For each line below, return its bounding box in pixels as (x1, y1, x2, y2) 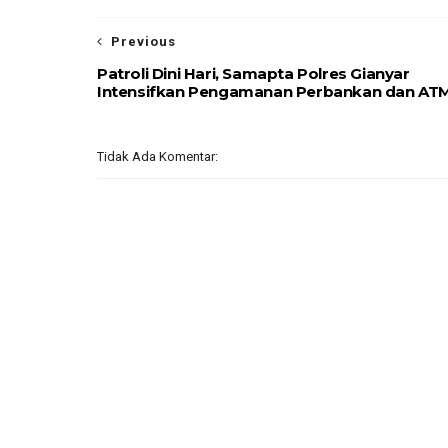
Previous (111, 34, 176, 49)
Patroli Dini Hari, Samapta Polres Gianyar (97, 64, 410, 83)
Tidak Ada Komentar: (97, 149, 218, 164)
